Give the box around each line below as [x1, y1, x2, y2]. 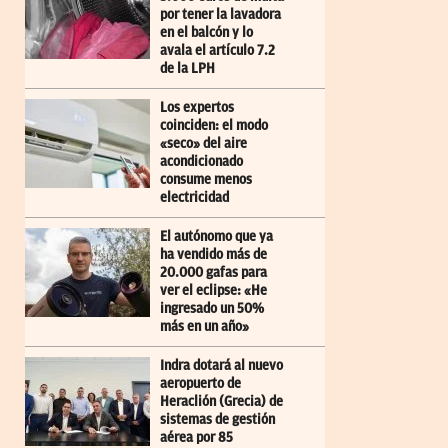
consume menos [160, 171, 252, 187]
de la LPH [160, 60, 215, 76]
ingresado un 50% [160, 300, 264, 316]
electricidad [160, 189, 229, 205]
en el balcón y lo [160, 24, 253, 40]
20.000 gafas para [160, 264, 267, 280]
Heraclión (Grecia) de [160, 393, 283, 409]
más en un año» [160, 318, 249, 334]
